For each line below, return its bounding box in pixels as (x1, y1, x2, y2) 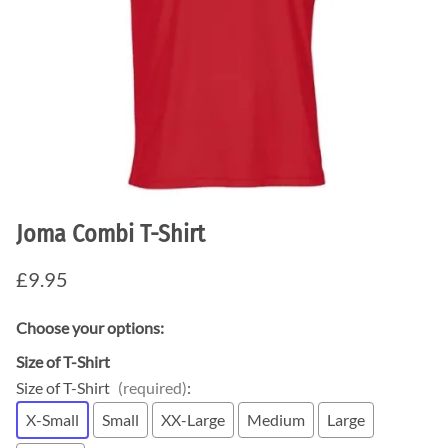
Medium (247, 410, 305, 430)
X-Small (26, 410, 79, 430)
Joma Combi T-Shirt (16, 220, 205, 249)
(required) (118, 378, 187, 398)
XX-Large (161, 410, 225, 430)
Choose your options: (16, 318, 164, 338)
